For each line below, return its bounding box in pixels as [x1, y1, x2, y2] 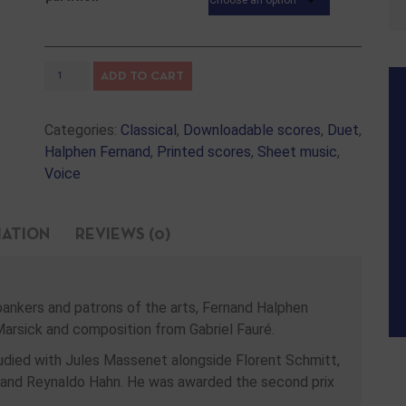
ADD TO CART [101, 70, 185, 82]
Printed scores [156, 143, 251, 160]
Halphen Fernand [43, 143, 150, 160]
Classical [120, 121, 177, 139]
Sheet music [256, 143, 337, 160]
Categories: [43, 121, 121, 139]
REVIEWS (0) [75, 227, 170, 243]
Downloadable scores [182, 121, 321, 139]
